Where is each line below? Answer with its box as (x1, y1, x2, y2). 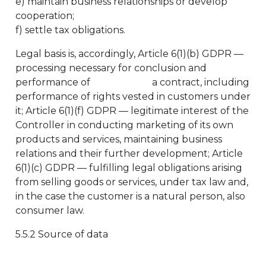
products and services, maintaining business (15, 134, 222, 145)
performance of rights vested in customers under (15, 91, 251, 102)
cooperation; (15, 10, 74, 21)
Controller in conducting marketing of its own (15, 119, 233, 131)
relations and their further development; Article (15, 148, 243, 159)
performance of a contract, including (15, 77, 249, 88)
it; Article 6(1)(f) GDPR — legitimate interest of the (15, 105, 249, 116)
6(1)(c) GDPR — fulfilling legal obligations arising (15, 162, 242, 173)
